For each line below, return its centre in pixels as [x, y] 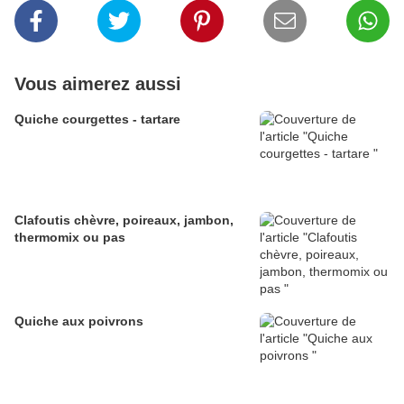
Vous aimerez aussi [98, 84]
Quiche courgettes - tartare [97, 119]
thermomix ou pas [70, 238]
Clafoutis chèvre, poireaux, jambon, [124, 220]
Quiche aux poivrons [79, 321]
